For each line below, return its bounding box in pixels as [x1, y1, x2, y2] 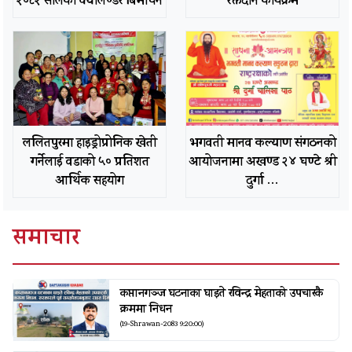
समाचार [13, 222, 80, 258]
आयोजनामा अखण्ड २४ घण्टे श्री [188, 152, 337, 173]
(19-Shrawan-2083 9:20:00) [119, 319, 204, 331]
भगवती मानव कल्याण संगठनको [189, 133, 336, 154]
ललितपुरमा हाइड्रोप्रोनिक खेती [22, 133, 157, 154]
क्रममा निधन [119, 300, 172, 319]
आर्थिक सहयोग [55, 170, 124, 192]
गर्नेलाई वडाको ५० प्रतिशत [30, 152, 149, 173]
